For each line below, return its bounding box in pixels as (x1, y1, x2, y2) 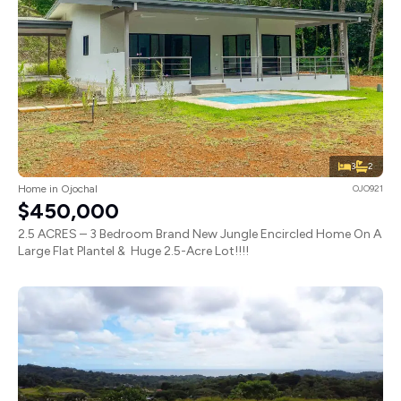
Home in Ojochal (18, 183, 98, 196)
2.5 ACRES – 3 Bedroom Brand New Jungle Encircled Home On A (18, 226, 381, 243)
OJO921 (353, 183, 383, 195)
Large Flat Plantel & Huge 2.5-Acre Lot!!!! (18, 243, 249, 260)
